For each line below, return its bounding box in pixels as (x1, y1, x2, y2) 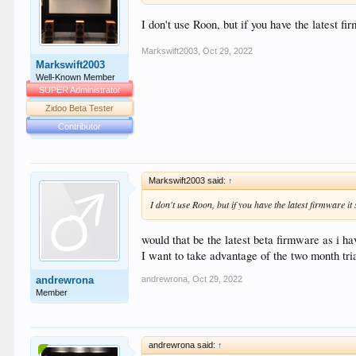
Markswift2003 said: (149, 176, 229, 185)
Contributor (58, 122, 102, 131)
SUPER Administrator (38, 85, 121, 95)
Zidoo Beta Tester (45, 103, 114, 113)
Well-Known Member (36, 72, 116, 82)
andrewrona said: (149, 340, 219, 350)
